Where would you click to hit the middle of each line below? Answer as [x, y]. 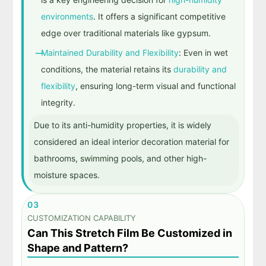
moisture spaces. [66, 175]
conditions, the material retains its [107, 69]
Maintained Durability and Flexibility [110, 52]
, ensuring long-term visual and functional [155, 85]
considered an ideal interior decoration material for [131, 142]
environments [67, 17]
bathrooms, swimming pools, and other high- [120, 159]
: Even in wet [203, 52]
